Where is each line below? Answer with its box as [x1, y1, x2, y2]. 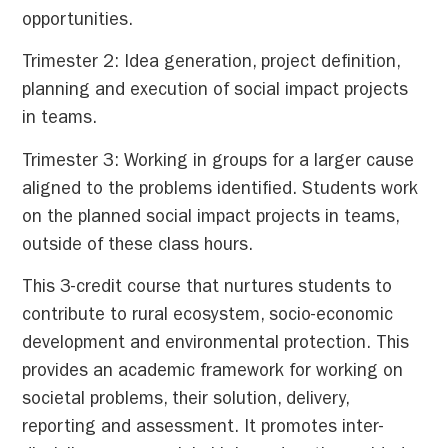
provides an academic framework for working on [22, 364, 404, 383]
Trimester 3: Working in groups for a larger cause [22, 153, 415, 172]
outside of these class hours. [22, 237, 254, 256]
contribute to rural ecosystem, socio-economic [22, 308, 394, 327]
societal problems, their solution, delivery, [22, 392, 350, 411]
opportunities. [22, 13, 134, 32]
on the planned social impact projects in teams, [22, 209, 400, 228]
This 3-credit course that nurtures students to [22, 280, 393, 299]
